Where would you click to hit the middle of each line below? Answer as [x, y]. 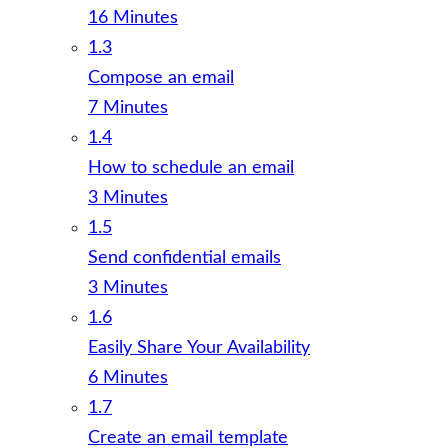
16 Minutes [133, 18]
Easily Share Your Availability [199, 348]
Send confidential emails [184, 258]
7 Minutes [128, 108]
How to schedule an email [191, 168]
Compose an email [161, 78]
